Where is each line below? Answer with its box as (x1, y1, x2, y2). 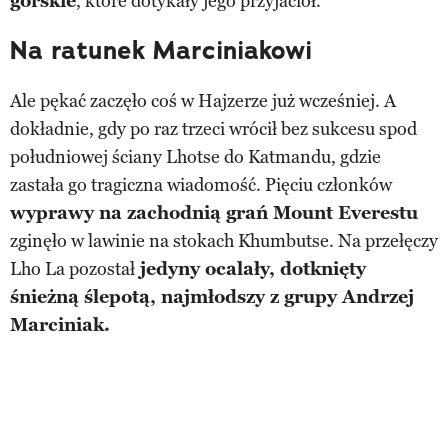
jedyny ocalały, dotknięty (135, 258, 366, 281)
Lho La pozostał (10, 258, 135, 281)
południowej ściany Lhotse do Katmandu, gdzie (10, 146, 381, 169)
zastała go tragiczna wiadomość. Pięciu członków (10, 174, 392, 197)
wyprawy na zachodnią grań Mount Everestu (10, 202, 418, 225)
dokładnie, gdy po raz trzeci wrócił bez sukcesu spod (10, 118, 417, 141)
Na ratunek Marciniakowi (10, 34, 312, 68)
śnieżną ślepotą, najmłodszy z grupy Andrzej (10, 286, 414, 309)
